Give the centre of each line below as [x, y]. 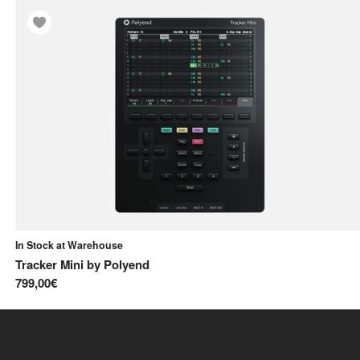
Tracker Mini [49, 265]
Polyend [127, 265]
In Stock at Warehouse [69, 245]
